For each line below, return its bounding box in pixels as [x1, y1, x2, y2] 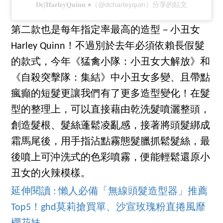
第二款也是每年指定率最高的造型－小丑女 [11, 25, 201, 35]
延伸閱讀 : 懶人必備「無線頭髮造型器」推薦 [11, 186, 208, 197]
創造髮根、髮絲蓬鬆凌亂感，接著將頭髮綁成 [11, 120, 211, 131]
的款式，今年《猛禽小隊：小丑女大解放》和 [11, 57, 211, 67]
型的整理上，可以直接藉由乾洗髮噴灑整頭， [11, 105, 211, 115]
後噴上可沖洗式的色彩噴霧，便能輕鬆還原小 [11, 152, 211, 163]
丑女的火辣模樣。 [11, 168, 91, 179]
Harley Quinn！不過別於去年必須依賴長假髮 [11, 41, 205, 51]
